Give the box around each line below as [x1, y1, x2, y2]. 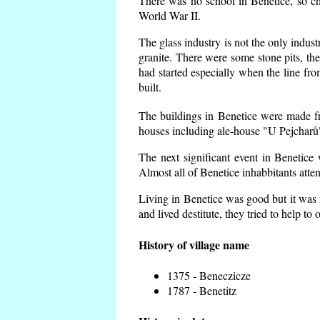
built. [139, 79, 161, 95]
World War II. [139, 8, 201, 24]
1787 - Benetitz [167, 282, 236, 298]
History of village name [139, 236, 249, 253]
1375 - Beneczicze [167, 267, 251, 283]
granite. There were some [139, 49, 258, 65]
